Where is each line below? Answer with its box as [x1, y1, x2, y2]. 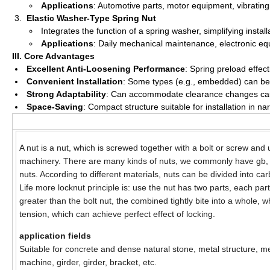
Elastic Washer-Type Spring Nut [27, 13, 156, 24]
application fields [19, 231, 91, 241]
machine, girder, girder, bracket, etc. [19, 257, 157, 268]
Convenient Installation [27, 77, 123, 87]
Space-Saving [27, 102, 83, 112]
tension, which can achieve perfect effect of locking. [19, 209, 215, 219]
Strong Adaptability [27, 89, 106, 99]
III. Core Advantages [12, 51, 95, 61]
